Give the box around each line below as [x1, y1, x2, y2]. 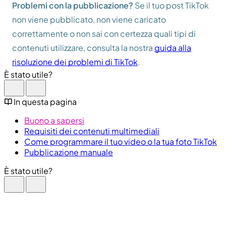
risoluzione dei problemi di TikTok [12, 56, 138, 67]
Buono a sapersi [24, 115, 84, 126]
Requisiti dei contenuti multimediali [24, 125, 159, 136]
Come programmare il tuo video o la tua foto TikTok [24, 136, 217, 147]
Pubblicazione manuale [24, 146, 113, 157]
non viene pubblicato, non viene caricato [12, 14, 166, 25]
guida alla [154, 42, 191, 53]
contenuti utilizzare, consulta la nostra [12, 42, 154, 53]
